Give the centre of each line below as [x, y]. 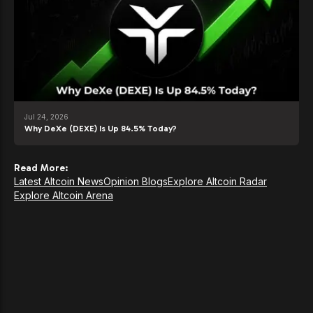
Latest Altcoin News [59, 182]
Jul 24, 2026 [46, 117]
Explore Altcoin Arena [64, 196]
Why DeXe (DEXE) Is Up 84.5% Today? [101, 129]
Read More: [41, 168]
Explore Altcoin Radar [217, 182]
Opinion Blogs [136, 182]
